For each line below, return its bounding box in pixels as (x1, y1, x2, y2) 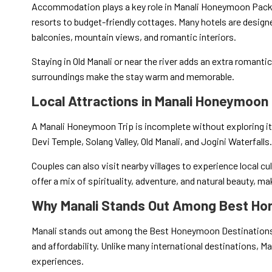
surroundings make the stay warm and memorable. (32, 70, 234, 82)
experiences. (32, 254, 84, 267)
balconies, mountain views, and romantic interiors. (32, 30, 236, 42)
